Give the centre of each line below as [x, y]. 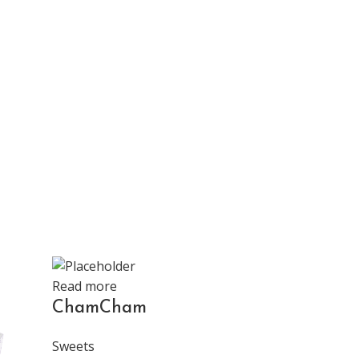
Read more [85, 286]
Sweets [73, 347]
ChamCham [99, 309]
